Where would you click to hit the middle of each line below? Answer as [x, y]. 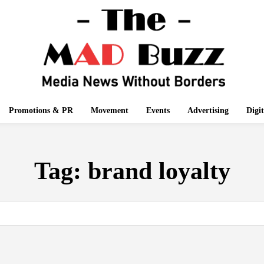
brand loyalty [159, 171]
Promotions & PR [41, 110]
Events [158, 110]
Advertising [208, 110]
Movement [109, 110]
